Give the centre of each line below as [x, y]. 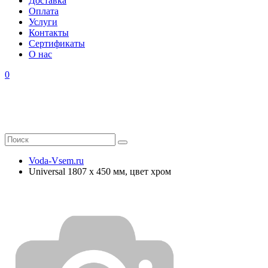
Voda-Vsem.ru [56, 161]
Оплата [44, 11]
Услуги [43, 22]
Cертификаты [57, 43]
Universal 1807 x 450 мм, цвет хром [100, 171]
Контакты [49, 33]
